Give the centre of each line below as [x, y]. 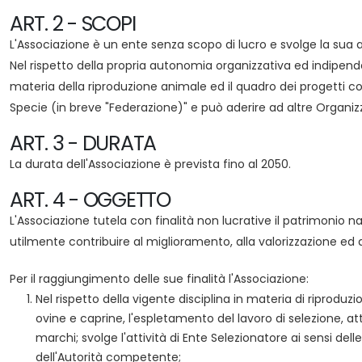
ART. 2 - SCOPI [73, 24]
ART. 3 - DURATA [83, 143]
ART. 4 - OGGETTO [90, 200]
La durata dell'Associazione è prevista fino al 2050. [150, 164]
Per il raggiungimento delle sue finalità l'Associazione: [159, 279]
